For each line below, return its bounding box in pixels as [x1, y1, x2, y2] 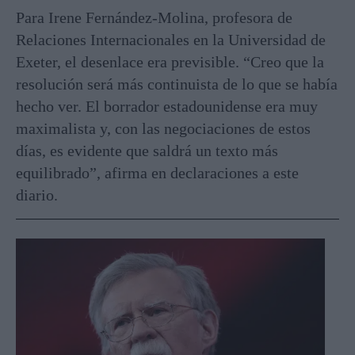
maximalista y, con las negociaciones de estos [16, 119, 311, 137]
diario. [16, 185, 58, 204]
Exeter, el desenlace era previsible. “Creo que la [16, 52, 324, 71]
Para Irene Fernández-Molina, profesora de [16, 8, 292, 26]
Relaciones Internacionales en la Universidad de [16, 30, 326, 48]
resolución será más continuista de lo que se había [16, 74, 338, 93]
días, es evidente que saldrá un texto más [16, 141, 278, 159]
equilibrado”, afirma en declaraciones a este [16, 163, 299, 181]
